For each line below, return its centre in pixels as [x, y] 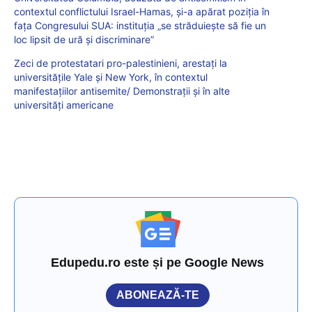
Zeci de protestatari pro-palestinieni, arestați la [120, 63]
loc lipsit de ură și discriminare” [84, 40]
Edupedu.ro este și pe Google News [158, 263]
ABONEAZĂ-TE [158, 295]
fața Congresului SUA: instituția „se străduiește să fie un [140, 26]
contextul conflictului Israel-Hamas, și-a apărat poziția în [142, 12]
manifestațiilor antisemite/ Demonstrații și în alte [122, 91]
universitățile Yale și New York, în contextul [111, 77]
